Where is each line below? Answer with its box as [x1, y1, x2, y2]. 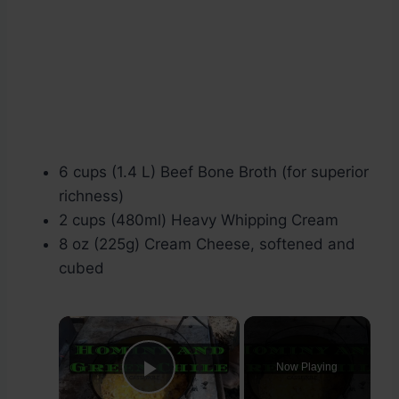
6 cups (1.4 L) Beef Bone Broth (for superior [59, 163, 369, 182]
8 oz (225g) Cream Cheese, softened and [59, 235, 355, 254]
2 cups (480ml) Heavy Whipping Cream [59, 211, 338, 230]
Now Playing [276, 361, 338, 374]
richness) [59, 187, 124, 206]
